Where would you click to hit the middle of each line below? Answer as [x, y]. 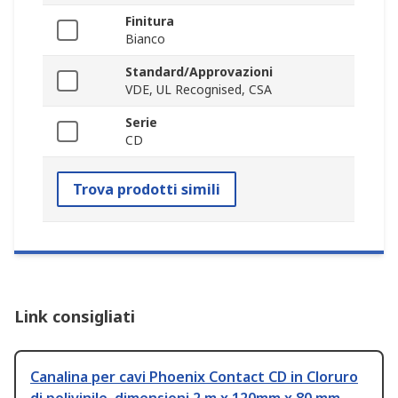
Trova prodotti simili [147, 190]
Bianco [145, 39]
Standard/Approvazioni [199, 72]
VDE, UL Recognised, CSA [199, 90]
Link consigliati [75, 317]
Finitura [150, 21]
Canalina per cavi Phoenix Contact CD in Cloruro [194, 377]
